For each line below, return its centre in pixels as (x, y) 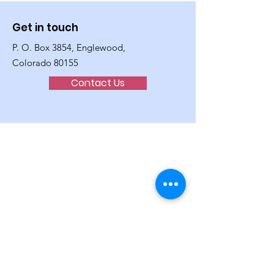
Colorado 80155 (45, 63)
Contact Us (98, 83)
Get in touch (45, 28)
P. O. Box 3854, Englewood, (69, 47)
